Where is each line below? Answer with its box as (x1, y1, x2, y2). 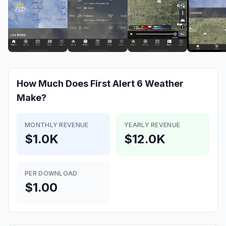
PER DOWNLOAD (25, 169, 78, 177)
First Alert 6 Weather (90, 78, 184, 89)
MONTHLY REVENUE (25, 121, 89, 129)
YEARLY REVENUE (124, 121, 181, 129)
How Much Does (17, 78, 90, 89)
